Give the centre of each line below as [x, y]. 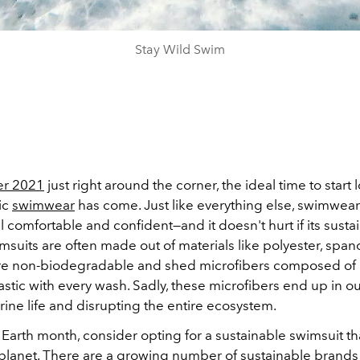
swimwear [43, 205]
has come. [109, 205]
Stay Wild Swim [180, 49]
